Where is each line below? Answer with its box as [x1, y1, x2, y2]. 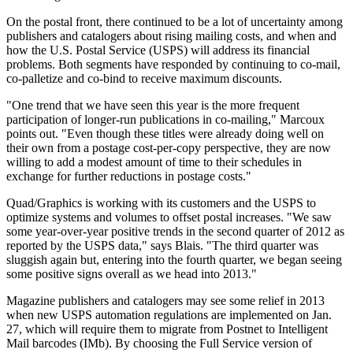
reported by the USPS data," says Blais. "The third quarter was [6, 239, 318, 253]
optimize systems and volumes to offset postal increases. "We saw [6, 210, 332, 225]
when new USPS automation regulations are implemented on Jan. [6, 308, 332, 322]
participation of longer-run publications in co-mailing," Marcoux [6, 113, 325, 127]
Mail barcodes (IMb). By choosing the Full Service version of [6, 336, 312, 351]
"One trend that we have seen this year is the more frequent [6, 98, 299, 113]
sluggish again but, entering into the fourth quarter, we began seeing [6, 253, 342, 267]
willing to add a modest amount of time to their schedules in [6, 155, 302, 169]
